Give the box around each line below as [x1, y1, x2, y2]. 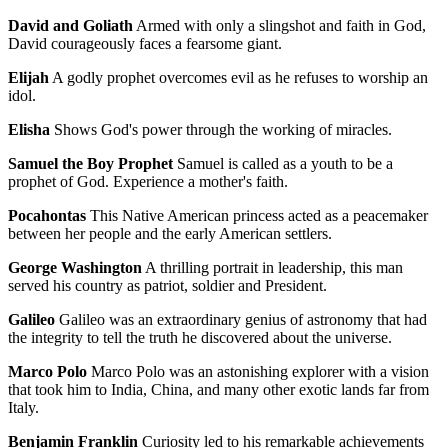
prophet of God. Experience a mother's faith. [8, 173, 288, 191]
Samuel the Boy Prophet [8, 155, 173, 173]
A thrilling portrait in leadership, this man [142, 259, 403, 277]
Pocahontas [8, 207, 86, 225]
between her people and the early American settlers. [8, 225, 332, 243]
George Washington [8, 259, 142, 277]
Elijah [8, 69, 49, 87]
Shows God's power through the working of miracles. [50, 121, 392, 139]
